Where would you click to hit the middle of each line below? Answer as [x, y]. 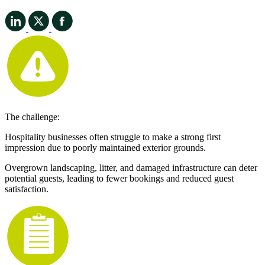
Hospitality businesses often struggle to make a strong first [113, 137]
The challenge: [32, 117]
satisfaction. [27, 189]
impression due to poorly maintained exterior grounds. [105, 147]
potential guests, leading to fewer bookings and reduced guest [119, 178]
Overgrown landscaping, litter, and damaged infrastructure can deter [131, 167]
